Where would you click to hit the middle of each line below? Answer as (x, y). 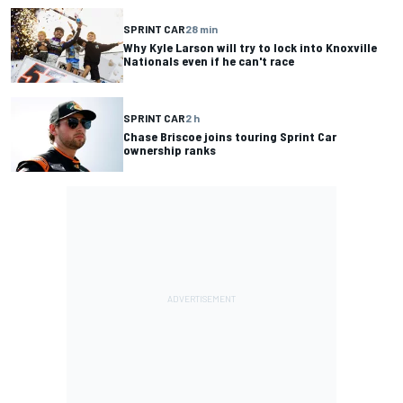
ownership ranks (170, 150)
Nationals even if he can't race (209, 61)
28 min (201, 29)
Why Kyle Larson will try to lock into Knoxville (250, 48)
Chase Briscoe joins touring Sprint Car (230, 137)
